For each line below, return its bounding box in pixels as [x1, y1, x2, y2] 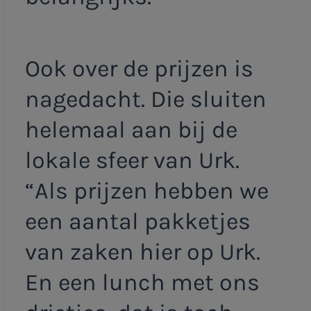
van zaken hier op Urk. [24, 237, 260, 266]
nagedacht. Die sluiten [24, 85, 267, 113]
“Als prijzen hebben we [24, 176, 269, 205]
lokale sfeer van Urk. [24, 146, 239, 174]
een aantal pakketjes [24, 207, 251, 235]
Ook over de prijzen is [24, 54, 253, 83]
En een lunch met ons [24, 268, 260, 296]
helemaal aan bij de [24, 115, 237, 144]
